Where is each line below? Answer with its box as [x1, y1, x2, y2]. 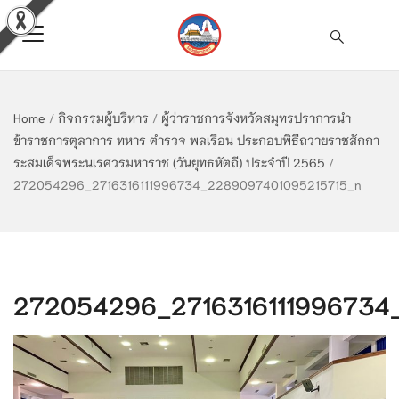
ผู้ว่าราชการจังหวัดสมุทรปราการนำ [161, 110, 351, 126]
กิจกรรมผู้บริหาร [58, 110, 149, 126]
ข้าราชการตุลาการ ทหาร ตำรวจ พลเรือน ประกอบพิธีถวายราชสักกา [13, 132, 379, 148]
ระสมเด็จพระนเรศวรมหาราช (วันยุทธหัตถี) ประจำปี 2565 [13, 154, 325, 170]
